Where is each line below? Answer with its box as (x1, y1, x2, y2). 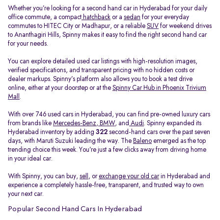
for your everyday (140, 14, 189, 21)
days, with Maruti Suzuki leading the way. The (8, 137, 133, 144)
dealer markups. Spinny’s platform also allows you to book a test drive (8, 76, 192, 82)
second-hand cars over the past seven (108, 129, 210, 136)
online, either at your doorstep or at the (8, 84, 112, 91)
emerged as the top (152, 137, 206, 144)
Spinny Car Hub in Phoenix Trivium (112, 84, 206, 91)
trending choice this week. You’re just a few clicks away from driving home (8, 146, 206, 153)
